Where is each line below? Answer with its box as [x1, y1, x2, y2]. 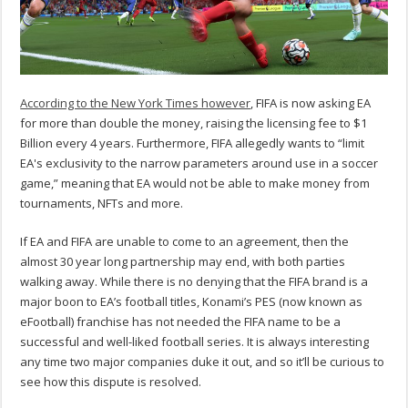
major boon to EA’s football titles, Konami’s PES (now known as [20, 293, 363, 311]
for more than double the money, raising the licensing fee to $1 [20, 115, 368, 132]
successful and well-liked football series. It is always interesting [20, 333, 370, 351]
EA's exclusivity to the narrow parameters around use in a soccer [20, 155, 379, 172]
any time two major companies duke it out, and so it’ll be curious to [20, 353, 385, 371]
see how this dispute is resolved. [20, 373, 202, 391]
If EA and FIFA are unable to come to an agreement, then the [20, 233, 350, 250]
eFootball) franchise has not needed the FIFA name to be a [20, 313, 342, 331]
